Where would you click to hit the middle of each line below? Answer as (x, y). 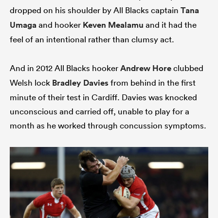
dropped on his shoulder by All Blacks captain (95, 10)
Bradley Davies (80, 83)
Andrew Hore (146, 68)
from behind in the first (152, 83)
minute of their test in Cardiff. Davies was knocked (103, 97)
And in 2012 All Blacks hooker (65, 68)
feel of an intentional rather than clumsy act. (92, 39)
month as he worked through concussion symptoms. (108, 126)
